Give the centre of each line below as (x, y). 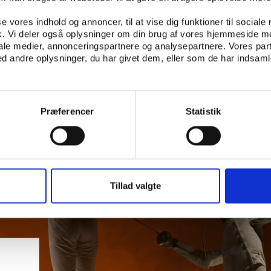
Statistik (203, 111)
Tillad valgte (135, 186)
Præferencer (67, 111)
